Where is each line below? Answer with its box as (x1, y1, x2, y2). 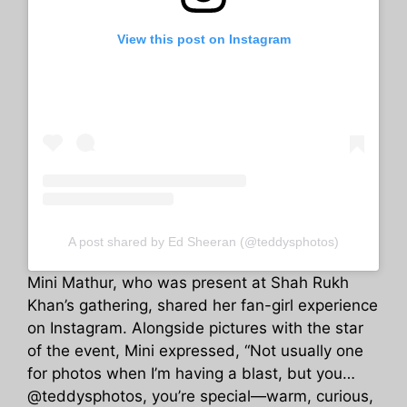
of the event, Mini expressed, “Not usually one (27, 342, 363, 361)
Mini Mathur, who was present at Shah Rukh (27, 273, 349, 293)
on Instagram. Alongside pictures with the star (27, 319, 363, 338)
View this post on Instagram (116, 32, 291, 47)
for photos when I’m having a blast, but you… (27, 364, 355, 383)
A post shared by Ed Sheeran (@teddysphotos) (68, 234, 339, 250)
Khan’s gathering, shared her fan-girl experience (27, 296, 378, 315)
